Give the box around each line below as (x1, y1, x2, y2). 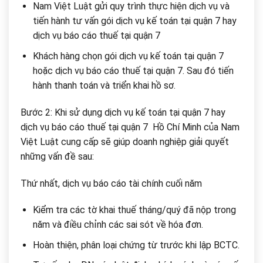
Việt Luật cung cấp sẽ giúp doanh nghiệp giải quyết (21, 136, 229, 147)
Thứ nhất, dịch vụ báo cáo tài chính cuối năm (21, 177, 202, 189)
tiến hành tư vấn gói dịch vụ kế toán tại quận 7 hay (32, 15, 237, 27)
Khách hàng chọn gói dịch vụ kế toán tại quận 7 (32, 50, 224, 62)
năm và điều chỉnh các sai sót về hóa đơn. (32, 219, 203, 231)
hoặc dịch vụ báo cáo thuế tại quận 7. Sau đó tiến (32, 65, 234, 76)
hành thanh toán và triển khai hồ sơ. (32, 79, 176, 91)
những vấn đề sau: (21, 150, 94, 162)
